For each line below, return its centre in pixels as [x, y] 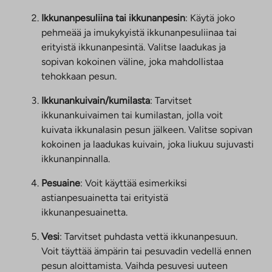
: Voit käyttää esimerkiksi [134, 183]
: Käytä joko [210, 18]
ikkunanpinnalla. [76, 158]
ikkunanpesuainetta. [84, 212]
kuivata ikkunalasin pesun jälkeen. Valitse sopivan [147, 129]
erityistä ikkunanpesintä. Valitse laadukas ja [134, 47]
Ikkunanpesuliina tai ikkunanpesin [113, 18]
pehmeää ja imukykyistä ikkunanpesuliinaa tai [139, 32]
